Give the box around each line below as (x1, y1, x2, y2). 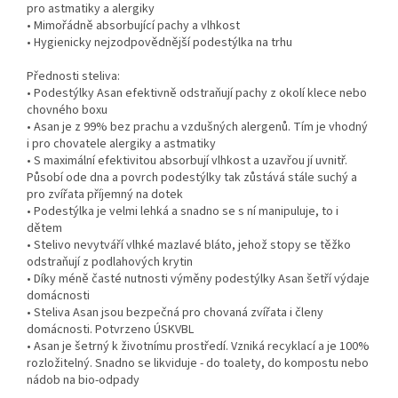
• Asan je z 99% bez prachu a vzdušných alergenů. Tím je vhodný (27, 118, 368, 137)
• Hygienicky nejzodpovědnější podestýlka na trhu (27, 34, 292, 52)
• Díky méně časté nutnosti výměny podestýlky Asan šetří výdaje (27, 270, 370, 289)
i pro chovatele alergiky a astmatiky (27, 135, 216, 154)
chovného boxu (27, 101, 107, 120)
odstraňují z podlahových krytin (27, 253, 193, 272)
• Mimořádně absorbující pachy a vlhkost (27, 17, 240, 36)
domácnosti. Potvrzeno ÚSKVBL (27, 321, 194, 339)
